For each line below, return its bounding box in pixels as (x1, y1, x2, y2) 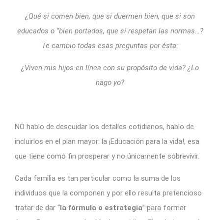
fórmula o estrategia (66, 203, 142, 212)
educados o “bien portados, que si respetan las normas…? (17, 26, 203, 35)
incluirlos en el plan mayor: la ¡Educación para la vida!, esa (15, 137, 199, 146)
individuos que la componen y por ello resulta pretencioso (15, 188, 202, 197)
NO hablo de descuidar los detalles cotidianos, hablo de (15, 122, 194, 131)
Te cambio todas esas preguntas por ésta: (42, 41, 178, 50)
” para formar (142, 203, 186, 212)
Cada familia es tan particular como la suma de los (15, 173, 181, 183)
